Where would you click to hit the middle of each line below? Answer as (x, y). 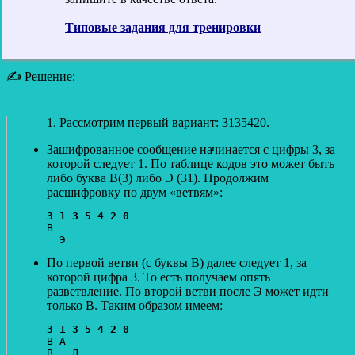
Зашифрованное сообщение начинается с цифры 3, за (191, 149)
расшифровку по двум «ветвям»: (135, 192)
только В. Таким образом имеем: (135, 305)
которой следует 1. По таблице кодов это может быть (191, 163)
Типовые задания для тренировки (163, 27)
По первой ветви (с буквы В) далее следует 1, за (177, 262)
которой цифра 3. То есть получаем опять (158, 277)
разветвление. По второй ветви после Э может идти (188, 291)
